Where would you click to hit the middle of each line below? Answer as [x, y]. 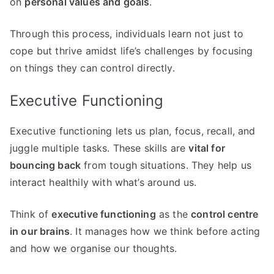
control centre [225, 214]
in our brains [40, 231]
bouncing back [46, 165]
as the [173, 214]
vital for [207, 148]
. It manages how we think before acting [165, 231]
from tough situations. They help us [166, 165]
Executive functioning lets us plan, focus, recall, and [133, 131]
